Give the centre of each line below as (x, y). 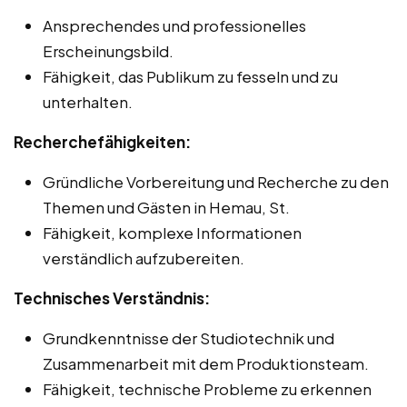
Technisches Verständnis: (112, 298)
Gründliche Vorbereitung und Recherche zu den (216, 181)
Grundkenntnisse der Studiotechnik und (189, 338)
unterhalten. (88, 101)
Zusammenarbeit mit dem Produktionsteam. (206, 363)
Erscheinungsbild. (108, 50)
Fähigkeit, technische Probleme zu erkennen (207, 388)
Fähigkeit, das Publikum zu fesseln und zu (190, 76)
